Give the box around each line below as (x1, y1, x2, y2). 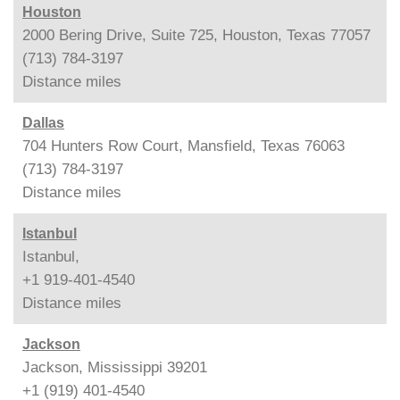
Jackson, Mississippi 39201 (22, 358, 207, 376)
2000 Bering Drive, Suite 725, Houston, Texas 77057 (22, 26, 371, 44)
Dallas (22, 114, 64, 130)
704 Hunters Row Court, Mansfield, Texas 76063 (22, 137, 345, 154)
